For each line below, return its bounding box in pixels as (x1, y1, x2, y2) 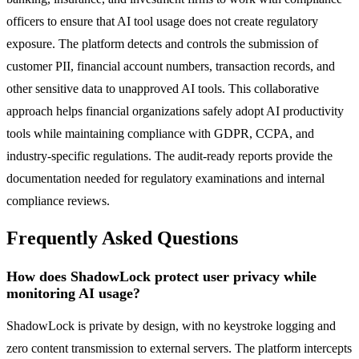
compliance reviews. (6, 193, 110, 208)
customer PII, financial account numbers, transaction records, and (6, 58, 335, 73)
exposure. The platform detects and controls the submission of (6, 36, 318, 50)
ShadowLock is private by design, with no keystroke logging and (6, 319, 336, 333)
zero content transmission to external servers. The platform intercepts (6, 341, 352, 356)
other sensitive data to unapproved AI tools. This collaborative (6, 81, 319, 95)
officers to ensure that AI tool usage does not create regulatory (6, 14, 318, 28)
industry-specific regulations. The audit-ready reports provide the (6, 148, 333, 163)
